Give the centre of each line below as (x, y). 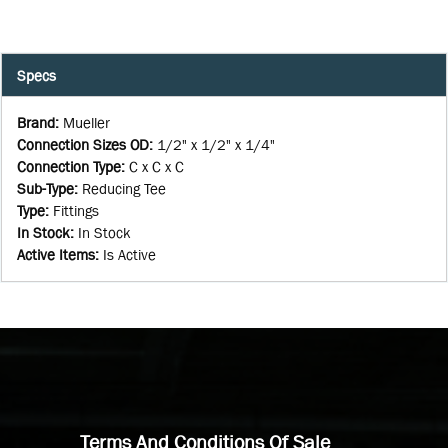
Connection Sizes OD (83, 145)
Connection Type (69, 167)
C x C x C (156, 167)
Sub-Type (45, 189)
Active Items (56, 255)
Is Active (129, 255)
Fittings (76, 211)
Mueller (86, 123)
